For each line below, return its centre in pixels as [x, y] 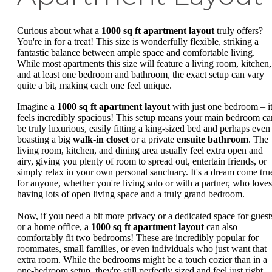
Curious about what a [59, 30]
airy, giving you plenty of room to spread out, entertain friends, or [142, 161]
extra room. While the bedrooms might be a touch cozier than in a [142, 259]
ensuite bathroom [212, 140]
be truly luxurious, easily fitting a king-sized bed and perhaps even [144, 129]
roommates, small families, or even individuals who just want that [142, 248]
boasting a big [45, 140]
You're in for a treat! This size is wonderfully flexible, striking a [138, 41]
